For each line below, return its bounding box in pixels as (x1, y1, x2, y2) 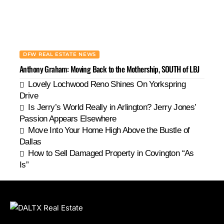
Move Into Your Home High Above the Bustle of (28, 125, 190, 135)
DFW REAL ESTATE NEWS (23, 51, 96, 58)
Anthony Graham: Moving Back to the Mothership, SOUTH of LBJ (19, 63, 199, 75)
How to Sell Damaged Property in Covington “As (28, 148, 194, 158)
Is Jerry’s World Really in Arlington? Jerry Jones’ (28, 102, 196, 112)
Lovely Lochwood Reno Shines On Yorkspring (28, 79, 186, 89)
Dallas (19, 137, 41, 147)
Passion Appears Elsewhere (19, 114, 116, 124)
